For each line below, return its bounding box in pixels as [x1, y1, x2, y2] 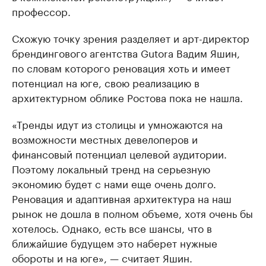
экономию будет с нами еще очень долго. [12, 175, 216, 191]
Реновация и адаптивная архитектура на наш [12, 190, 232, 205]
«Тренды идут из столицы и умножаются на [12, 116, 223, 131]
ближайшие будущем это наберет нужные [12, 235, 217, 250]
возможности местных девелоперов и [12, 131, 198, 146]
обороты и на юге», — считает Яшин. [12, 249, 192, 265]
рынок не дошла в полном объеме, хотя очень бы [12, 205, 253, 220]
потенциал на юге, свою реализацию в [12, 74, 199, 90]
